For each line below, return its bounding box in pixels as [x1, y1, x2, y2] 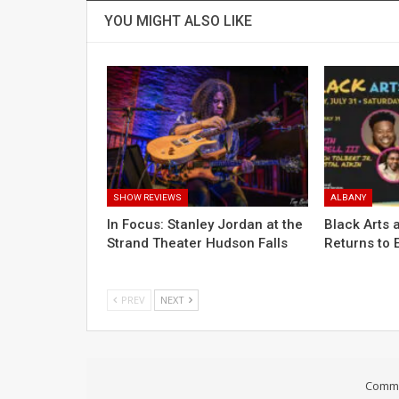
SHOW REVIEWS [113, 191, 182, 202]
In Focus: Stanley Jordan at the [107, 216, 303, 232]
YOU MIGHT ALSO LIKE [104, 12, 252, 29]
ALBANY [330, 191, 367, 202]
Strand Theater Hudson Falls [107, 234, 288, 251]
